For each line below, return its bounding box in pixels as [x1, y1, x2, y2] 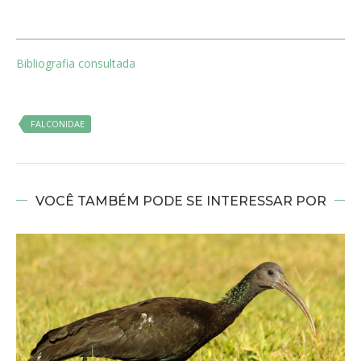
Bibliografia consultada [16, 55, 135, 71]
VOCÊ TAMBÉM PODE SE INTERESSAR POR [35, 193, 326, 209]
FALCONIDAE [31, 117, 85, 130]
